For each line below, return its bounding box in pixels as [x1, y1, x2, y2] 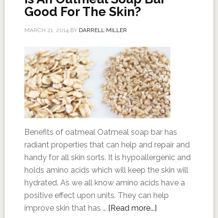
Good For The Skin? [24, 4, 141, 19]
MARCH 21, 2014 [24, 27, 69, 34]
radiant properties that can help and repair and [24, 140, 190, 149]
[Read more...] [108, 203, 157, 213]
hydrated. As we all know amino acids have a [24, 178, 185, 187]
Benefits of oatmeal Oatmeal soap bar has [24, 127, 177, 137]
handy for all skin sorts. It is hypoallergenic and [24, 153, 191, 162]
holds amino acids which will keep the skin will [24, 165, 188, 175]
